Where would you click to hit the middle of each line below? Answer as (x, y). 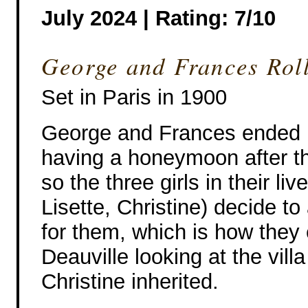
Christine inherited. (130, 281)
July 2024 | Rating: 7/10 (158, 18)
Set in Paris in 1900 (134, 97)
